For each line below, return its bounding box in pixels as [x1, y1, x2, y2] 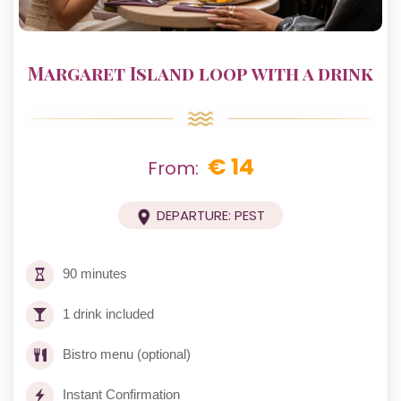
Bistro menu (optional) [63, 346, 191, 363]
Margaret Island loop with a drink [28, 60, 373, 85]
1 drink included [63, 306, 154, 322]
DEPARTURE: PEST [157, 206, 266, 226]
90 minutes [63, 266, 127, 282]
